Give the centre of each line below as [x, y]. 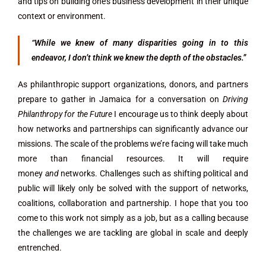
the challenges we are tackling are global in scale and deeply [133, 233]
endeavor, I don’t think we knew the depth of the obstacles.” [139, 58]
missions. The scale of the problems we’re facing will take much [133, 144]
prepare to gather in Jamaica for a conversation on [120, 99]
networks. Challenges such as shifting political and [153, 173]
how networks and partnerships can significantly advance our [133, 129]
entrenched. [40, 248]
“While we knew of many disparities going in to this [140, 43]
